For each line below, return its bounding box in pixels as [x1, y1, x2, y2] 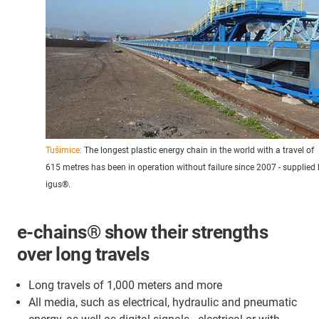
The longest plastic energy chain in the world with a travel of [82, 145, 314, 156]
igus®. [46, 179, 70, 190]
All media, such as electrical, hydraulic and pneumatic [28, 296, 297, 310]
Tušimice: [46, 145, 82, 156]
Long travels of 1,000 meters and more [28, 278, 222, 293]
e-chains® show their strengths [17, 221, 268, 244]
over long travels [17, 244, 150, 266]
